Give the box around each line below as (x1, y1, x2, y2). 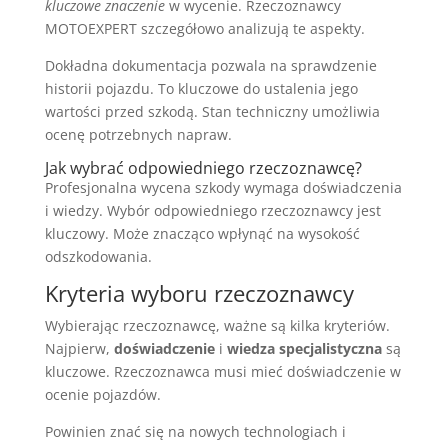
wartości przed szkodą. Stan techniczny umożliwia (44, 101, 380, 121)
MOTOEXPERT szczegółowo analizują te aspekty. (44, 18, 365, 38)
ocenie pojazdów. (44, 384, 161, 404)
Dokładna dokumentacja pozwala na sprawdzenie (44, 55, 377, 75)
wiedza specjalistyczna (226, 338, 382, 358)
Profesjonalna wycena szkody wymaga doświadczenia (44, 177, 402, 197)
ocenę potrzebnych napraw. (44, 124, 232, 144)
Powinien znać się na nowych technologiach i (44, 421, 346, 441)
